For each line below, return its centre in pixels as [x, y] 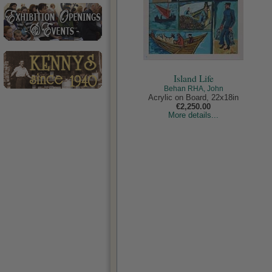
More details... [194, 115]
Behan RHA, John [193, 89]
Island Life [193, 78]
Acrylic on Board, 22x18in [194, 98]
